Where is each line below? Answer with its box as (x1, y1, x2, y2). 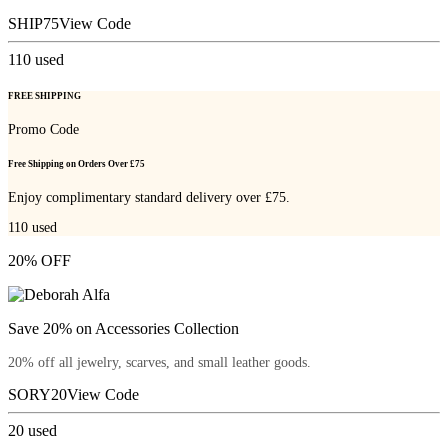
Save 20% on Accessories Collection (8, 319, 239, 337)
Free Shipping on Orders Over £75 (8, 158, 145, 169)
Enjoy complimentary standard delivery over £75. (8, 190, 290, 206)
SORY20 (8, 385, 67, 403)
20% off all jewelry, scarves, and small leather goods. (8, 354, 311, 370)
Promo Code (8, 121, 79, 137)
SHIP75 (8, 15, 59, 33)
